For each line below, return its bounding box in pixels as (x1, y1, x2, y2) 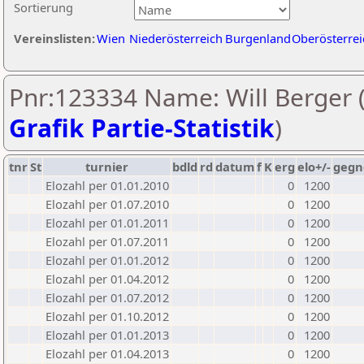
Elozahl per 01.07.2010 (45, 196, 169, 212)
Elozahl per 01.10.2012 (45, 308, 169, 324)
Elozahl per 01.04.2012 (45, 271, 169, 287)
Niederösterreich (129, 30, 223, 46)
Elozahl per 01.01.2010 (45, 177, 169, 193)
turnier (85, 158, 128, 175)
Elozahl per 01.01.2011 (45, 214, 169, 231)
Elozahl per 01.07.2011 (45, 233, 169, 249)
